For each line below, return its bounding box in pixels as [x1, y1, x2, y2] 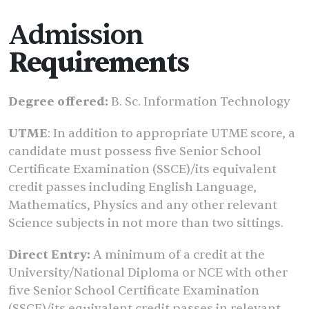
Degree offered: [8, 94, 111, 110]
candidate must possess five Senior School [8, 143, 261, 160]
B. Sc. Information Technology [111, 94, 290, 110]
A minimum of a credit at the [93, 247, 265, 263]
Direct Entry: [8, 247, 93, 263]
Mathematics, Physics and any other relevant [8, 197, 277, 214]
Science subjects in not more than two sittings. [8, 215, 283, 232]
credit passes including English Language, [8, 179, 257, 196]
